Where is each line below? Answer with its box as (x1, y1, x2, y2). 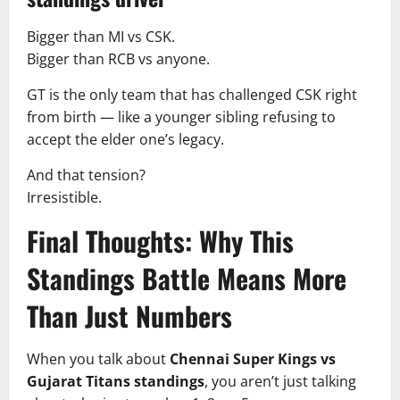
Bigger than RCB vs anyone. (27, 49, 210, 69)
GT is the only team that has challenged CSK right (27, 85, 357, 104)
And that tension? (27, 165, 146, 185)
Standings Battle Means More (27, 258, 346, 298)
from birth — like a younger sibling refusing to (27, 107, 336, 127)
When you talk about (27, 349, 170, 369)
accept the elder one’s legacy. (27, 129, 224, 149)
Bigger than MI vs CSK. (27, 27, 175, 46)
